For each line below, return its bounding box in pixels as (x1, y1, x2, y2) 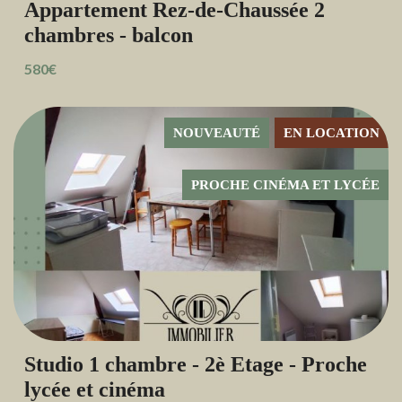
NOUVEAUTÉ (173, 126, 260, 141)
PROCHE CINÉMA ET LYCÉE (191, 178, 380, 193)
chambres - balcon (24, 23, 193, 48)
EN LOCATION (284, 126, 380, 141)
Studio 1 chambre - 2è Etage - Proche (24, 353, 367, 377)
